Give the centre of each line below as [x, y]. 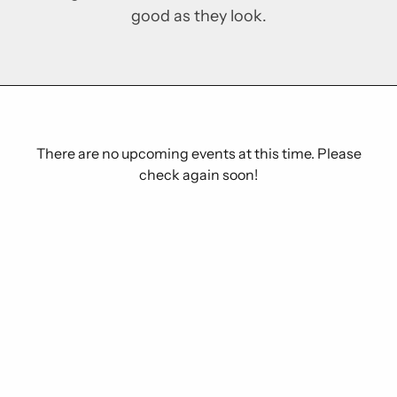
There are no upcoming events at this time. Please [198, 153]
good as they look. [198, 16]
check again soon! [198, 175]
